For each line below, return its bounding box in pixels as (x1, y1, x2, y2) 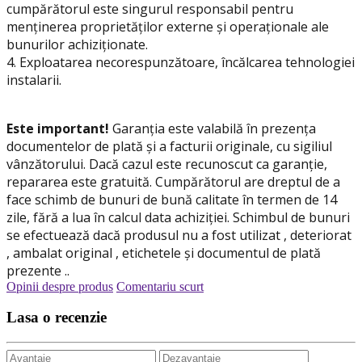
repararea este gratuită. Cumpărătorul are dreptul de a (6, 172, 340, 191)
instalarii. (6, 70, 61, 89)
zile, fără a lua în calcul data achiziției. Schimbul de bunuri (6, 208, 350, 226)
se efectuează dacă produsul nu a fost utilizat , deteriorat (6, 225, 351, 244)
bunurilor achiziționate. (6, 35, 148, 53)
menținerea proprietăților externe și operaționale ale (6, 17, 329, 36)
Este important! (6, 119, 109, 137)
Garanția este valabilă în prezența (109, 119, 316, 137)
